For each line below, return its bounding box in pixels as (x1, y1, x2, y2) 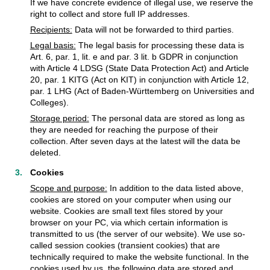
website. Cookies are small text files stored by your (30, 206, 223, 216)
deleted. (30, 147, 61, 157)
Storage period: (30, 113, 89, 123)
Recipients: (30, 24, 72, 34)
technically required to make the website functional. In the (30, 251, 249, 262)
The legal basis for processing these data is (75, 40, 244, 50)
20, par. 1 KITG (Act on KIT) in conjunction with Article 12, (30, 74, 249, 84)
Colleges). (30, 97, 69, 107)
